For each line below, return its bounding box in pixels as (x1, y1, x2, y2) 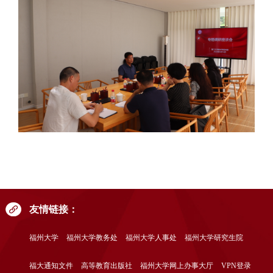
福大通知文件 (29, 261, 73, 270)
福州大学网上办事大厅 (140, 261, 213, 270)
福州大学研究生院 (184, 234, 243, 243)
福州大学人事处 (125, 234, 177, 243)
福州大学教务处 (66, 234, 118, 243)
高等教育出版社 (80, 261, 132, 270)
